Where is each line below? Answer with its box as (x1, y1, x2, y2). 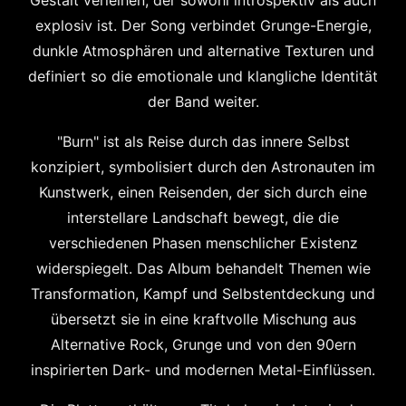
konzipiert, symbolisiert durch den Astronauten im (31, 158, 375, 176)
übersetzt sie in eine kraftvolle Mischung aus (50, 310, 356, 328)
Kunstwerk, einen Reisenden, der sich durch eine (39, 183, 367, 201)
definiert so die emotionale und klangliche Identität (28, 67, 378, 85)
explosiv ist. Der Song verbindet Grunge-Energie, (34, 16, 372, 34)
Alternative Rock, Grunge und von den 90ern (50, 335, 356, 353)
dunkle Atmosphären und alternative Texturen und (32, 42, 374, 60)
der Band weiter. (147, 92, 259, 111)
